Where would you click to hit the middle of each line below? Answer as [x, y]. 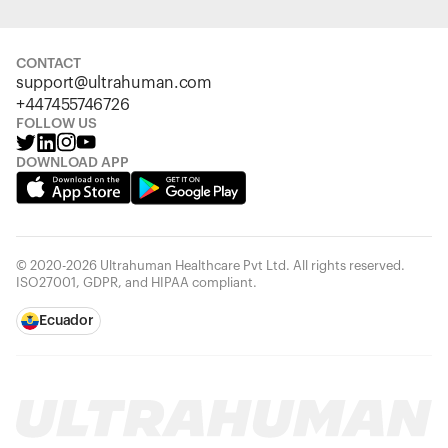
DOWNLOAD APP [72, 163]
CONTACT [48, 64]
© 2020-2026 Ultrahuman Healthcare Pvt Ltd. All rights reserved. [210, 265]
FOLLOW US [56, 124]
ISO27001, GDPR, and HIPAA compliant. [136, 282]
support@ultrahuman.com [114, 83]
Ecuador [67, 321]
